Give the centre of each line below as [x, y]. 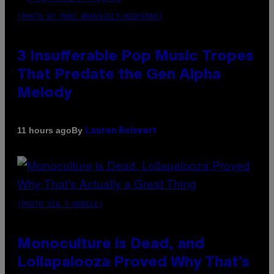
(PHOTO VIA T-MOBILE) [60, 204]
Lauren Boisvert [121, 131]
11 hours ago [44, 131]
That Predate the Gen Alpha [119, 75]
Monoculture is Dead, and [111, 244]
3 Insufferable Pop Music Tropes [135, 57]
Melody [44, 93]
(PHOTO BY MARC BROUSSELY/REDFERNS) [90, 16]
